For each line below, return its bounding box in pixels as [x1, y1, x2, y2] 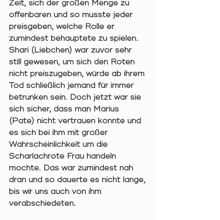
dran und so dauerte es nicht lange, [9, 175, 148, 185]
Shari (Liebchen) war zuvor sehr [9, 45, 134, 55]
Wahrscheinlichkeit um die [9, 139, 110, 150]
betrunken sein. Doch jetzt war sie [9, 92, 143, 103]
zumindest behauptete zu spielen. [9, 33, 140, 44]
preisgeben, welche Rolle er [9, 22, 117, 32]
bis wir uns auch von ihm [9, 187, 104, 197]
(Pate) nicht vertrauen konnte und [9, 116, 143, 126]
